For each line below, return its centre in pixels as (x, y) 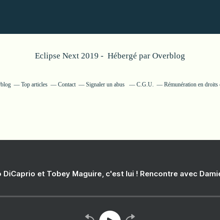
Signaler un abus (106, 84)
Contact (67, 84)
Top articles (34, 84)
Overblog (169, 56)
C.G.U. (145, 84)
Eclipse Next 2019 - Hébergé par (94, 56)
